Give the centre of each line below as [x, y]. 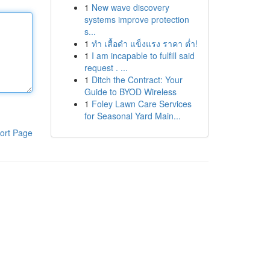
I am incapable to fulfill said [143, 55]
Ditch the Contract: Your [137, 80]
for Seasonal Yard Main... [132, 116]
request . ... [106, 67]
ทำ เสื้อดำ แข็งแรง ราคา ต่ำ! [144, 43]
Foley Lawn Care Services [141, 104]
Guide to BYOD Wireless [130, 92]
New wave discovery [130, 7]
